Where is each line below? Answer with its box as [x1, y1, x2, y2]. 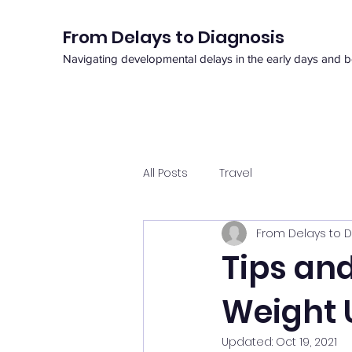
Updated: [222, 334, 276, 350]
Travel [219, 164, 252, 181]
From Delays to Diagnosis [63, 25, 284, 49]
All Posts [143, 164, 188, 181]
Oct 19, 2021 [276, 334, 337, 350]
